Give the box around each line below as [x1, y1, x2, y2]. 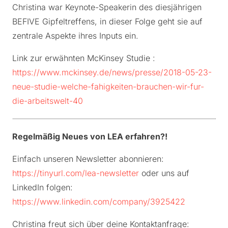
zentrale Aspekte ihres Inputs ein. [12, 31, 138, 41]
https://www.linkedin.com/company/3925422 [12, 196, 185, 207]
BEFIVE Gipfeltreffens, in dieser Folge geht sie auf [12, 16, 203, 27]
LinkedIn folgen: [12, 182, 73, 193]
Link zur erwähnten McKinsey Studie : [12, 53, 155, 64]
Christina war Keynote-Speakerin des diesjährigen [12, 2, 202, 13]
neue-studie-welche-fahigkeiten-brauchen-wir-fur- [12, 81, 204, 92]
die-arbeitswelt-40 [12, 96, 83, 106]
